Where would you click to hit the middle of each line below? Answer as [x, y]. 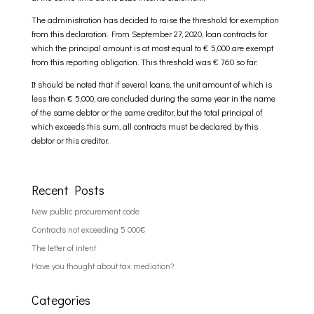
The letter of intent [63, 247]
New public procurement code [85, 211]
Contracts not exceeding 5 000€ [88, 229]
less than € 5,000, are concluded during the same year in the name [153, 98]
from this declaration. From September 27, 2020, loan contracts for [149, 34]
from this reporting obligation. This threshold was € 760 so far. [144, 62]
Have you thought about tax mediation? [102, 266]
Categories [61, 300]
